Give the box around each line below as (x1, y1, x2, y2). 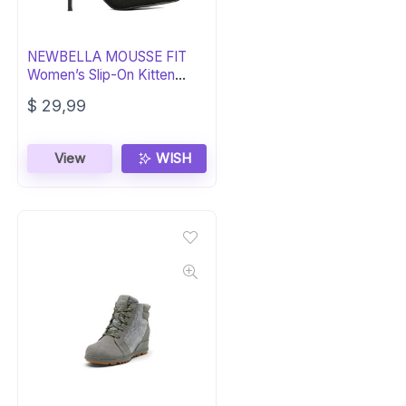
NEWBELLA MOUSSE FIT (27, 48, 188, 65)
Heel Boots (27, 84, 98, 101)
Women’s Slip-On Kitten (27, 66, 176, 83)
